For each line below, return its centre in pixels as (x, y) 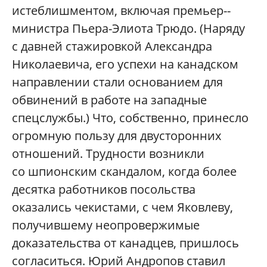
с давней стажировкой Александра (112, 46)
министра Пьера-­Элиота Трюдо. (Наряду (128, 29)
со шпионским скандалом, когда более (124, 172)
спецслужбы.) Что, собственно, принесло (130, 118)
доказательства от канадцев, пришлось (125, 243)
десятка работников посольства (104, 190)
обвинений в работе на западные (109, 100)
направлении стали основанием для (117, 82)
